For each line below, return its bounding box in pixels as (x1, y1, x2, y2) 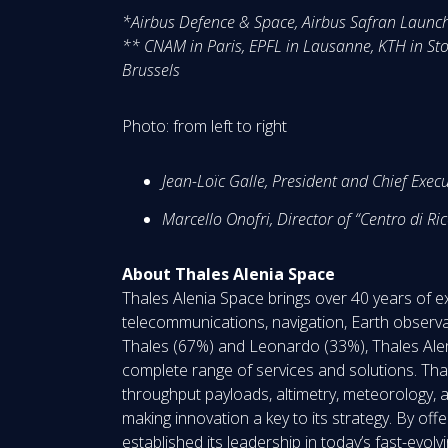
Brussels (122, 59, 180, 81)
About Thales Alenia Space (122, 263, 335, 285)
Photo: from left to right (122, 115, 287, 137)
